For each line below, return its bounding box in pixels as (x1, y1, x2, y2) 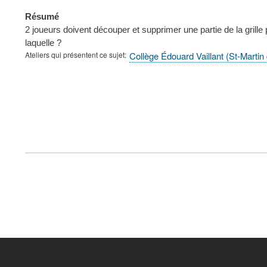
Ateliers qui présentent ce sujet (25, 49, 125, 60)
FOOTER (25, 141, 74, 159)
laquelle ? (25, 37, 61, 48)
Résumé (25, 11, 59, 21)
